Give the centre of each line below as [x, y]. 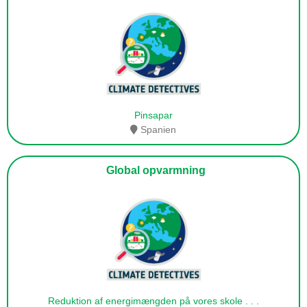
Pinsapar [153, 115]
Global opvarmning [153, 171]
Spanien [157, 130]
